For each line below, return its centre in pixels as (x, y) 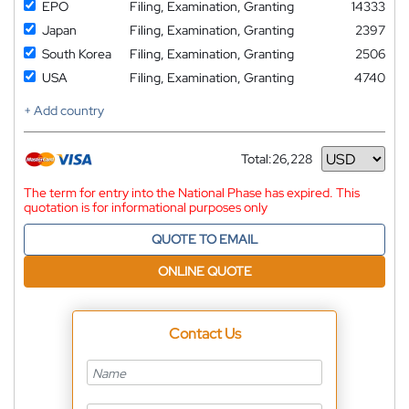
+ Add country (64, 111)
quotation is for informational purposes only (146, 208)
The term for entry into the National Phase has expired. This (192, 193)
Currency (267, 166)
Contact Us (204, 334)
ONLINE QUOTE (204, 272)
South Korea (77, 54)
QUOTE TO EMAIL (204, 240)
